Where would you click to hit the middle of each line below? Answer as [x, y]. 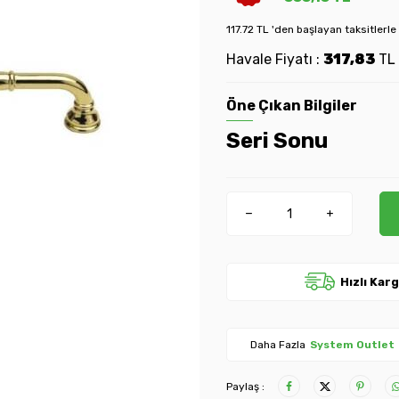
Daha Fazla [277, 345]
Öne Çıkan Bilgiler [292, 106]
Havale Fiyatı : [275, 59]
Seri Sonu [277, 141]
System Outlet [352, 345]
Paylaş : [245, 386]
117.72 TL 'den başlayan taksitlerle [311, 29]
